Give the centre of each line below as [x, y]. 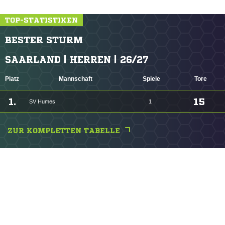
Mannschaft [75, 79]
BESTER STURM [44, 40]
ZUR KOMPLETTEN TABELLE [64, 131]
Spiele [151, 79]
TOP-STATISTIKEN [41, 20]
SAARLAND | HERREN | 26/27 [77, 60]
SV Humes [42, 102]
